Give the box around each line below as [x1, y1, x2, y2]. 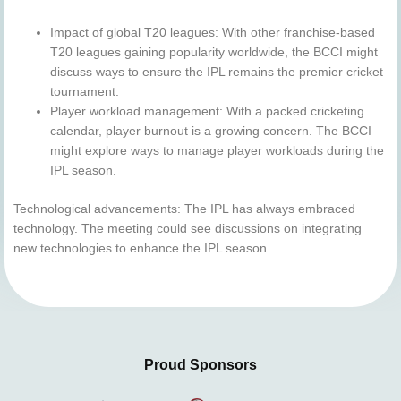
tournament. [50, 85, 120, 99]
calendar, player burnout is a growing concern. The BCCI [50, 124, 372, 139]
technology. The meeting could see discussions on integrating [13, 221, 362, 235]
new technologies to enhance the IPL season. [13, 241, 270, 255]
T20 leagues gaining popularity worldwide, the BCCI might [50, 46, 379, 60]
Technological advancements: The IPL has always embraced [13, 201, 355, 216]
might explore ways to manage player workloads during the [50, 144, 385, 158]
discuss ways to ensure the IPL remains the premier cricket [50, 65, 384, 80]
